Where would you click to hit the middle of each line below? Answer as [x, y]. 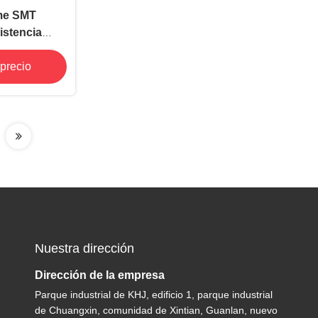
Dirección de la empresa [100, 275]
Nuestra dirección [85, 248]
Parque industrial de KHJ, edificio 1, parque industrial [154, 295]
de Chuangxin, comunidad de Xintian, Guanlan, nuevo [157, 310]
